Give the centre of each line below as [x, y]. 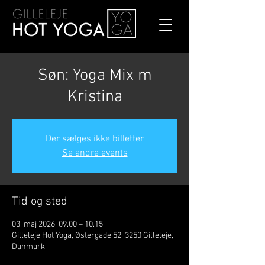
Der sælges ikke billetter [95, 139]
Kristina [95, 97]
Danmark [28, 247]
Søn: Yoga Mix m [95, 76]
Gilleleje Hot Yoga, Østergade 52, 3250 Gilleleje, [93, 236]
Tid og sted [40, 202]
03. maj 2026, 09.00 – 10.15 [57, 224]
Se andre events [95, 153]
